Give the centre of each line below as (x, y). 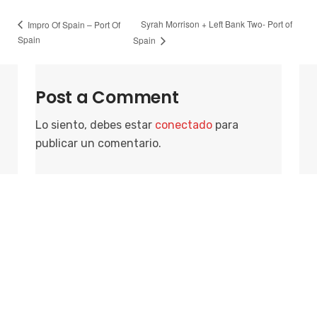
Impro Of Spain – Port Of (73, 24)
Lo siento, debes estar (95, 125)
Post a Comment (107, 98)
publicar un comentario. (98, 144)
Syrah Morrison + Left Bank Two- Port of (217, 24)
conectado (184, 125)
